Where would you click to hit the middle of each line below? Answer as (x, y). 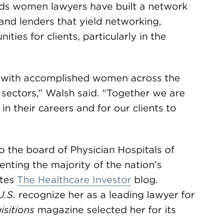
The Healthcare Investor (74, 180)
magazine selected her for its (105, 210)
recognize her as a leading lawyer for (105, 195)
